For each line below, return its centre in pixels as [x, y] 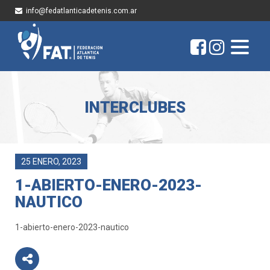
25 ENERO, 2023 [51, 162]
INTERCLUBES [135, 107]
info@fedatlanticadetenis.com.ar [81, 11]
